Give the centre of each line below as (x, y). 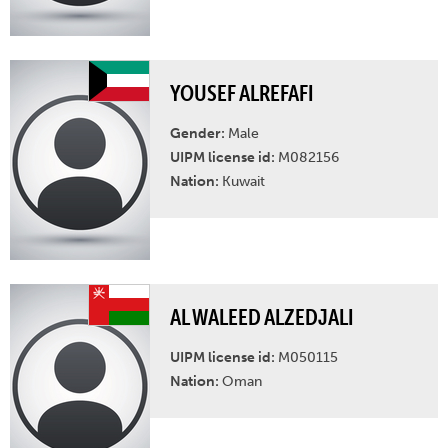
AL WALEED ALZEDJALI (262, 317)
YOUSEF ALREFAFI (242, 93)
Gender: (199, 133)
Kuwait (243, 181)
